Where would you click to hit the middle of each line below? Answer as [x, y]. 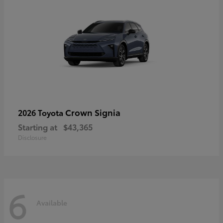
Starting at [38, 126]
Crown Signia [93, 112]
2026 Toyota [42, 112]
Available [52, 203]
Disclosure [32, 137]
